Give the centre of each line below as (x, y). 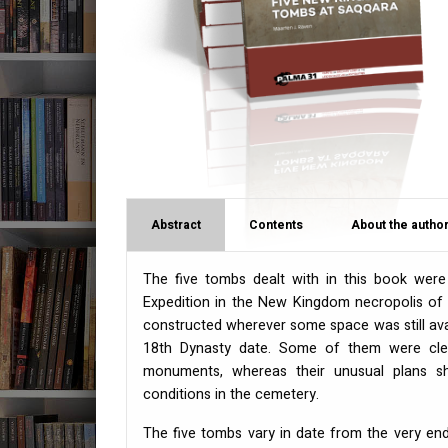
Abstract (176, 224)
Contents (276, 224)
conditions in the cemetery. (231, 394)
